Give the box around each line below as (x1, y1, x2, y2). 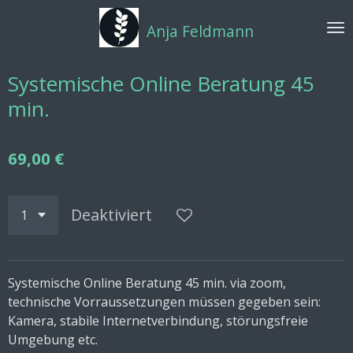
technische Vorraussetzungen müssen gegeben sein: (8, 293, 321, 310)
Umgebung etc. (8, 331, 101, 348)
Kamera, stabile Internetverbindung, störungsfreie (8, 312, 308, 329)
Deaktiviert (71, 204, 152, 225)
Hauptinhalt (7, 28, 76, 42)
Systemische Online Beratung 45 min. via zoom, (8, 274, 286, 292)
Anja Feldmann (147, 21, 254, 42)
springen (7, 47, 61, 61)
